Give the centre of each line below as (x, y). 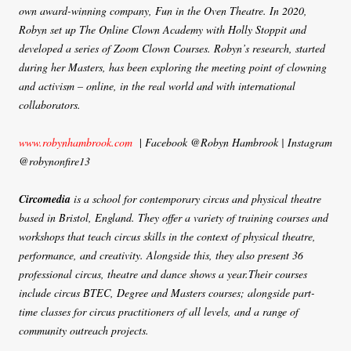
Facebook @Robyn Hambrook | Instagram (239, 142)
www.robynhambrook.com (76, 142)
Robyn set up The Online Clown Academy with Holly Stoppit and (163, 29)
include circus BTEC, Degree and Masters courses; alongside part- (167, 292)
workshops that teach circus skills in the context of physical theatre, (167, 236)
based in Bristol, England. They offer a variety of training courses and (174, 217)
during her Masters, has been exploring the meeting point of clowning (173, 67)
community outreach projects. (84, 330)
